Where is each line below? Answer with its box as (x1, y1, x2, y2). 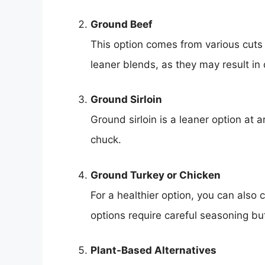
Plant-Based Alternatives (91, 244, 216, 257)
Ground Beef (91, 18, 153, 30)
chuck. (91, 134, 121, 146)
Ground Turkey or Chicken (91, 169, 221, 181)
